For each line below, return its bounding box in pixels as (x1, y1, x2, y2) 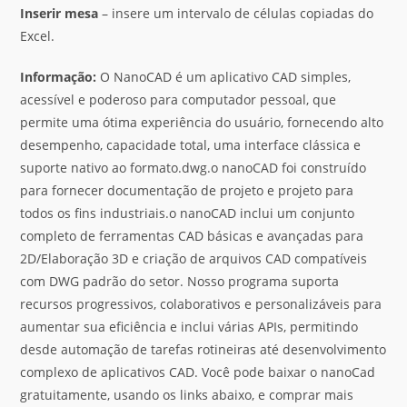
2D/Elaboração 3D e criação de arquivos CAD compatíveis (20, 250, 368, 267)
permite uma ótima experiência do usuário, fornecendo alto (20, 114, 384, 131)
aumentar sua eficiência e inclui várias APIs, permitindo (20, 318, 359, 335)
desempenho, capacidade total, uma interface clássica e (20, 136, 362, 154)
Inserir (20, 5, 62, 22)
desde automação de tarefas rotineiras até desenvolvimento (20, 341, 387, 358)
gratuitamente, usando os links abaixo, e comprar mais (20, 386, 354, 403)
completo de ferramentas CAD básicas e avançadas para (20, 227, 364, 244)
